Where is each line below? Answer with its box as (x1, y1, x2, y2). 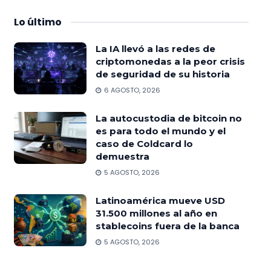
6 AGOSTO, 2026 (102, 85, 160, 95)
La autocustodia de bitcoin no (95, 112, 242, 124)
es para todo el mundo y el (95, 125, 226, 137)
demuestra (95, 150, 149, 162)
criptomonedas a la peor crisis (95, 55, 245, 67)
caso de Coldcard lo (95, 137, 193, 149)
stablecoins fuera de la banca (95, 220, 240, 232)
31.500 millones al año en (95, 207, 217, 219)
